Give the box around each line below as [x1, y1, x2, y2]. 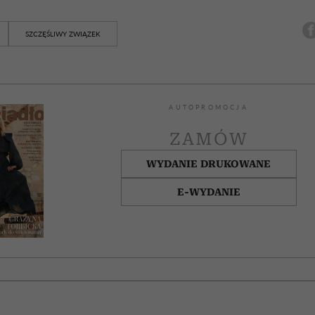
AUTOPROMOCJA [169, 103, 248, 111]
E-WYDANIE [176, 186, 240, 198]
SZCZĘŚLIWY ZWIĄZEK [25, 29, 101, 38]
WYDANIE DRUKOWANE [146, 157, 271, 169]
